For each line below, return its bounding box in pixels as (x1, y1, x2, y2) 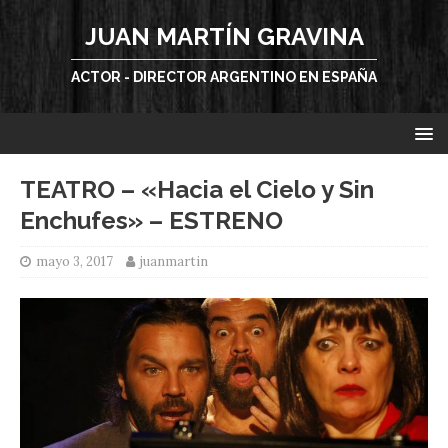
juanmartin (140, 253, 208, 270)
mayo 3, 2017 (36, 253, 113, 270)
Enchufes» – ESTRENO (20, 206, 283, 235)
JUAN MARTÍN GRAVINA (84, 22, 364, 51)
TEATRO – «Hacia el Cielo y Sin (20, 175, 374, 204)
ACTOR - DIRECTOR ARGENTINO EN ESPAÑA (71, 69, 377, 85)
